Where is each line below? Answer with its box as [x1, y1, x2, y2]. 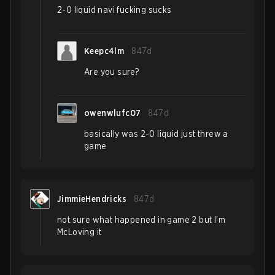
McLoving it [57, 227, 102, 237]
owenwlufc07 [84, 108, 141, 118]
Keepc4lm [84, 46, 125, 56]
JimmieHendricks [57, 194, 126, 204]
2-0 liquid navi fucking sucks [57, 5, 172, 15]
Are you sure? [84, 67, 139, 77]
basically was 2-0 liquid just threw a [84, 129, 228, 139]
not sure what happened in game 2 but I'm [57, 215, 225, 225]
